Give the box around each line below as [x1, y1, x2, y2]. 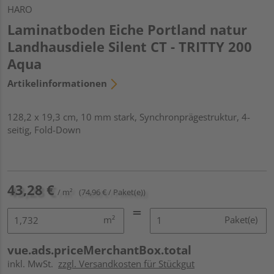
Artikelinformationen [7, 76, 107, 89]
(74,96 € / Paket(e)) [79, 186, 146, 198]
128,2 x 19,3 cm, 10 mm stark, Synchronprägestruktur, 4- [7, 110, 250, 123]
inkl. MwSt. [7, 257, 58, 270]
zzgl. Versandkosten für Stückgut [58, 257, 194, 270]
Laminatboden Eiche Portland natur [7, 20, 247, 39]
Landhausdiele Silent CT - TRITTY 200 [7, 37, 252, 56]
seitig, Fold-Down [7, 123, 81, 136]
